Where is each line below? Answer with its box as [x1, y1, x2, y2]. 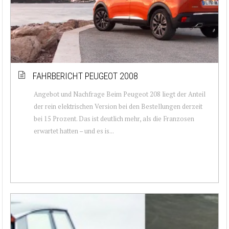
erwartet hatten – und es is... [34, 126, 114, 135]
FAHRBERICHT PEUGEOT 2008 [33, 70, 138, 81]
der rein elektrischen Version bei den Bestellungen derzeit [34, 101, 202, 111]
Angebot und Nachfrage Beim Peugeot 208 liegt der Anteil [34, 89, 205, 99]
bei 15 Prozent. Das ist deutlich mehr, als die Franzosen [34, 113, 194, 123]
